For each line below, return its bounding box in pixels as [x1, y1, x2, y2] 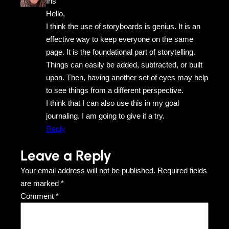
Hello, [46, 9, 65, 18]
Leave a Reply [20, 146, 111, 164]
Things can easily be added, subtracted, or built [46, 60, 202, 69]
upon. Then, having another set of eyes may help [46, 73, 208, 82]
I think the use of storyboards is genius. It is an [46, 21, 200, 31]
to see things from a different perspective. [46, 85, 186, 95]
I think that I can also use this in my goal [46, 98, 179, 107]
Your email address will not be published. [20, 166, 155, 175]
